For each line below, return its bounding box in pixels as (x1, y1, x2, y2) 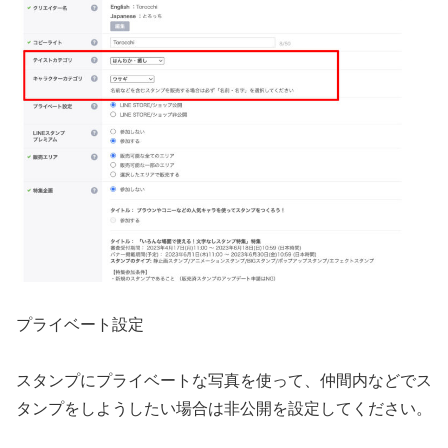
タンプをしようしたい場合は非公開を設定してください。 (16, 400, 432, 418)
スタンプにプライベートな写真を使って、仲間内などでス (16, 372, 432, 390)
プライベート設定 (16, 315, 144, 333)
